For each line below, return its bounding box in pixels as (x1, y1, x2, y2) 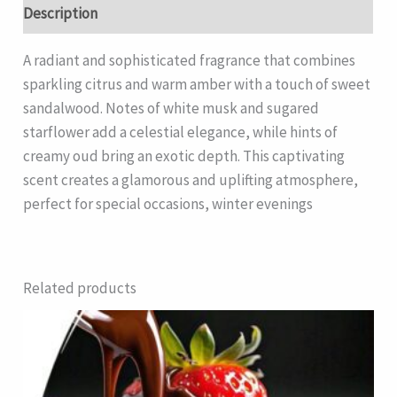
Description (23, 4, 98, 24)
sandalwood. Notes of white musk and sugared (23, 97, 320, 118)
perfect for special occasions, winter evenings (23, 193, 314, 214)
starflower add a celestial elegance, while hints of (23, 121, 339, 142)
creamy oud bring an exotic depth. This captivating (23, 145, 346, 166)
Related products (23, 277, 137, 298)
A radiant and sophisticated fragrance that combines (23, 50, 356, 70)
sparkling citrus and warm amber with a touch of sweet (23, 74, 371, 94)
